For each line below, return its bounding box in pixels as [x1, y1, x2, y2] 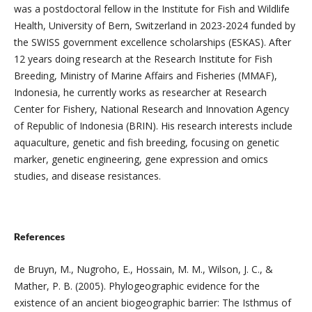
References [13, 231, 65, 243]
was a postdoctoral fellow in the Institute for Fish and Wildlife [13, 2, 290, 16]
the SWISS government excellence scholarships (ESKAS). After [13, 36, 291, 49]
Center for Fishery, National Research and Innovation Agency [13, 102, 289, 116]
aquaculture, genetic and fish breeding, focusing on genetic [13, 136, 279, 150]
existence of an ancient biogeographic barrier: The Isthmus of [13, 296, 291, 310]
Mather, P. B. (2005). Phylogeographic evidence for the [13, 279, 260, 293]
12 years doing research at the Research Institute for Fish [13, 52, 272, 66]
